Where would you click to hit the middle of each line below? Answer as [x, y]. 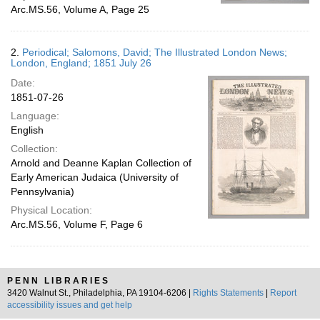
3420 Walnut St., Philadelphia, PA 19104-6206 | [100, 293]
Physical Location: [51, 210]
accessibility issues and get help [70, 305]
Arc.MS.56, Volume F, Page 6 [77, 224]
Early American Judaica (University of [95, 177]
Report [283, 293]
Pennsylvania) [42, 191]
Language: [35, 116]
